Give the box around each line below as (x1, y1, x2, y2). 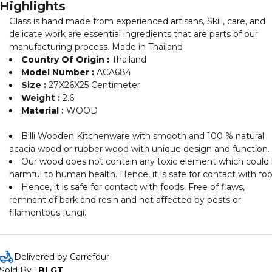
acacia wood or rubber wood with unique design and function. (9, 143, 270, 154)
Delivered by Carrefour (14, 251, 109, 262)
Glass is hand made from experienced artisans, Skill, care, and (9, 16, 265, 27)
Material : (21, 105, 66, 116)
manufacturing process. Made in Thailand (9, 41, 183, 52)
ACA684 (97, 67, 131, 78)
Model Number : (21, 67, 97, 78)
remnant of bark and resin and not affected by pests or (9, 194, 241, 205)
